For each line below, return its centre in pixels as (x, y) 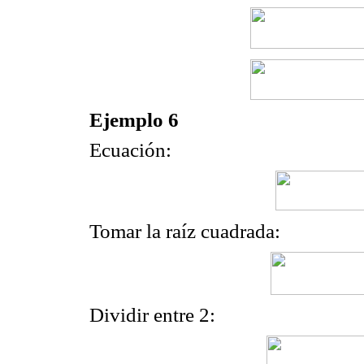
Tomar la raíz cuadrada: (185, 231)
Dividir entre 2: (152, 314)
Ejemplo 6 (134, 120)
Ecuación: (130, 150)
